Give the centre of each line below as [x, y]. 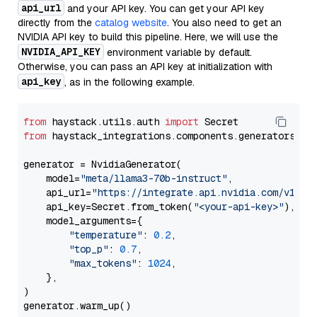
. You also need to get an [224, 23]
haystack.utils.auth [105, 122]
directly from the [56, 23]
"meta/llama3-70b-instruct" [154, 178]
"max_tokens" [103, 263]
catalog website [131, 23]
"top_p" [88, 249]
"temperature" [105, 235]
